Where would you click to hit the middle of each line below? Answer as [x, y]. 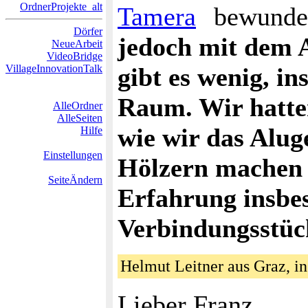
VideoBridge [75, 56]
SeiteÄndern [75, 180]
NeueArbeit [77, 44]
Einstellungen [73, 155]
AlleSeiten [80, 118]
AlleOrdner [78, 106]
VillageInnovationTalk [54, 68]
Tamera [157, 16]
